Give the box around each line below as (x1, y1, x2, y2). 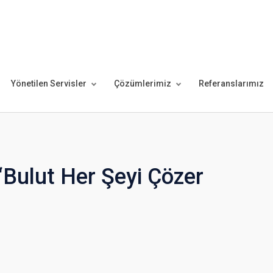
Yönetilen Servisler (10, 79, 87, 88)
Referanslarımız (198, 79, 264, 88)
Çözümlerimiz (113, 79, 171, 88)
